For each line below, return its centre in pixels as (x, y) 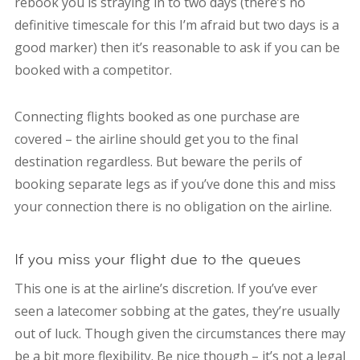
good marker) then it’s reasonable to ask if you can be (177, 48)
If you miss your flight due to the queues (157, 260)
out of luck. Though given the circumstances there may (180, 334)
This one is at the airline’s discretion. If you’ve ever (166, 289)
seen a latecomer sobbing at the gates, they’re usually (177, 311)
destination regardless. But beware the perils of (158, 162)
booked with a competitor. (93, 70)
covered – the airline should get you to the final (156, 139)
